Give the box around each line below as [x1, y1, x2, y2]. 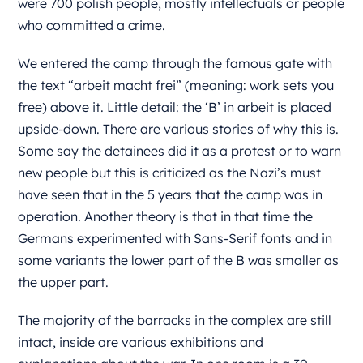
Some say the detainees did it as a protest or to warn [18, 143, 342, 159]
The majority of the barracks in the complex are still [18, 312, 332, 328]
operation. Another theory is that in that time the [18, 208, 314, 224]
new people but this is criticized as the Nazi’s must [18, 164, 322, 181]
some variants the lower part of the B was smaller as [18, 252, 340, 268]
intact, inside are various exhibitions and [18, 334, 264, 350]
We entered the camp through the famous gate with [18, 55, 333, 71]
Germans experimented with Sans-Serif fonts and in [18, 230, 333, 246]
